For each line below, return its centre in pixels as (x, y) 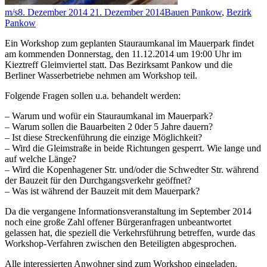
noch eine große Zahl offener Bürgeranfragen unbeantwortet (118, 222)
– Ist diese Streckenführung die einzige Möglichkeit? (103, 138)
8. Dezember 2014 (53, 13)
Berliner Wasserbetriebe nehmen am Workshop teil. (101, 76)
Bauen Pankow (193, 13)
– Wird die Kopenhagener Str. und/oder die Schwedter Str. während (132, 170)
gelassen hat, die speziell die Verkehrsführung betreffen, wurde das (130, 233)
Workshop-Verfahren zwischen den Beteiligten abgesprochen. (121, 244)
